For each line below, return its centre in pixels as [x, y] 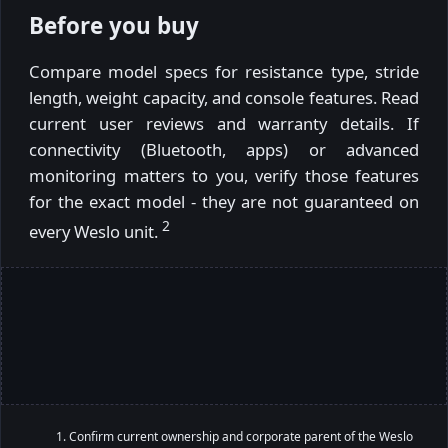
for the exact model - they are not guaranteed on [224, 202]
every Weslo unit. [95, 231]
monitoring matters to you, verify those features [224, 176]
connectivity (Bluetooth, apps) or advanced [224, 150]
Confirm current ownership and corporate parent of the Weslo [241, 436]
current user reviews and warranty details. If [224, 124]
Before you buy [114, 25]
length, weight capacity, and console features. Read [224, 98]
